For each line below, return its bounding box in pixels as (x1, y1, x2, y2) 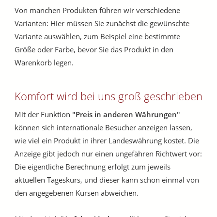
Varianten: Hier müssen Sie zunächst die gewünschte (15, 18, 189, 29)
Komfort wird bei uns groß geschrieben (15, 89, 202, 104)
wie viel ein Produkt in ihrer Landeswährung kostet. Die (15, 136, 199, 146)
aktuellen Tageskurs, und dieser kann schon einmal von (15, 175, 199, 185)
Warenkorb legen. (15, 58, 74, 68)
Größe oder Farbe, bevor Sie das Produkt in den (15, 45, 173, 55)
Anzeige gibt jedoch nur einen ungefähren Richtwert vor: (15, 149, 202, 159)
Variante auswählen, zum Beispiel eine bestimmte (15, 31, 180, 42)
